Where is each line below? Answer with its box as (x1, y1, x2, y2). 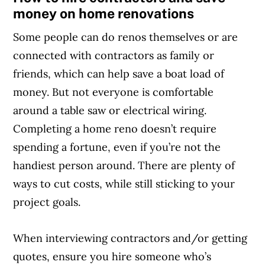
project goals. (13, 195, 84, 209)
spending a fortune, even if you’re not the (13, 140, 221, 154)
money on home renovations (13, 5, 195, 22)
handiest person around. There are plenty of (13, 159, 235, 173)
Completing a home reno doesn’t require (13, 122, 217, 136)
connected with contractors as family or (13, 49, 215, 63)
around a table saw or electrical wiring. (13, 104, 207, 118)
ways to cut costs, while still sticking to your (13, 177, 235, 191)
